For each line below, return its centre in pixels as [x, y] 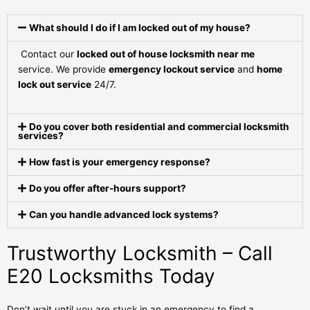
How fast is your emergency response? [120, 162]
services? [41, 135]
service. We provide [63, 69]
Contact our [47, 54]
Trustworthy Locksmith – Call [140, 253]
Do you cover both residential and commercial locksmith [159, 126]
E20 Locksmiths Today [111, 276]
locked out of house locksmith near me [166, 54]
